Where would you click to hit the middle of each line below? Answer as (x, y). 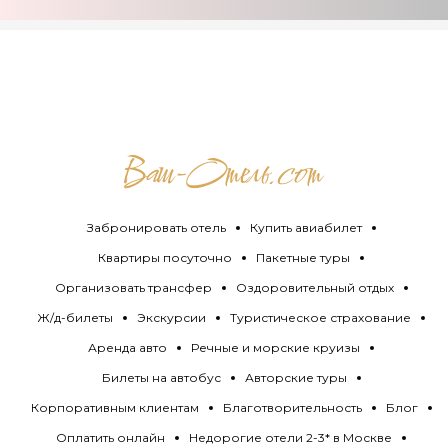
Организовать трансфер (133, 288)
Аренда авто (127, 348)
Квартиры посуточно (165, 258)
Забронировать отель (156, 228)
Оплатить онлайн (110, 438)
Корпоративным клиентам (114, 408)
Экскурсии (171, 318)
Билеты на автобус (161, 378)
